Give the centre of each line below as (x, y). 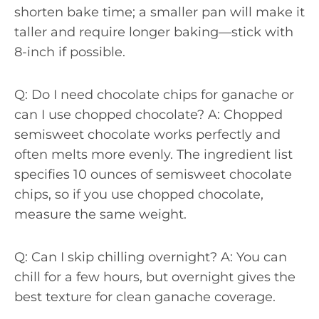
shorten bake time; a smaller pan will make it (159, 12)
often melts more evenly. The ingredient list (153, 154)
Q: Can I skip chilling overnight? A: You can (151, 257)
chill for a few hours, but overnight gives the (155, 277)
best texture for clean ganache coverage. (145, 297)
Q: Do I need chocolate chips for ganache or (154, 94)
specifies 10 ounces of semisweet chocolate (153, 174)
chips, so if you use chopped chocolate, (139, 194)
